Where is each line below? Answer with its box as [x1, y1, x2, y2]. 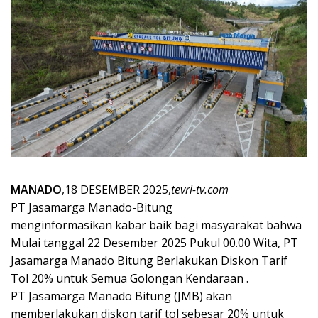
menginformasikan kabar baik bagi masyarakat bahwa [11, 216, 302, 233]
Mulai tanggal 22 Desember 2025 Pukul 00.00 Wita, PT [11, 234, 298, 251]
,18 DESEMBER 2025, [62, 181, 171, 197]
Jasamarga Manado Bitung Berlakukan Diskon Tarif [11, 252, 287, 268]
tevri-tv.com [171, 181, 229, 197]
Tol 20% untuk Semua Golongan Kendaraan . [11, 270, 248, 286]
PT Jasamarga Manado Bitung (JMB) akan [11, 287, 232, 304]
